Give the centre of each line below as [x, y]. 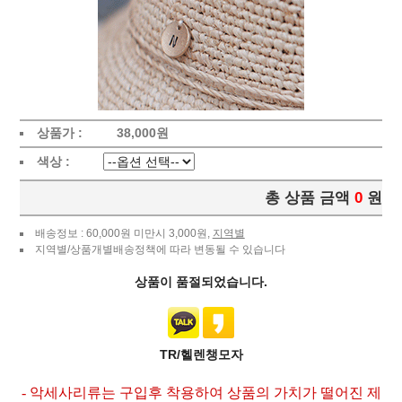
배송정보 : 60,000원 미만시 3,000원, [123, 233]
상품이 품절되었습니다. [201, 281]
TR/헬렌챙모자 [201, 354]
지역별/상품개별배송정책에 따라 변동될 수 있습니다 [160, 249]
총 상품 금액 [308, 197]
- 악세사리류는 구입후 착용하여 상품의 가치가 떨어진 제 [201, 392]
